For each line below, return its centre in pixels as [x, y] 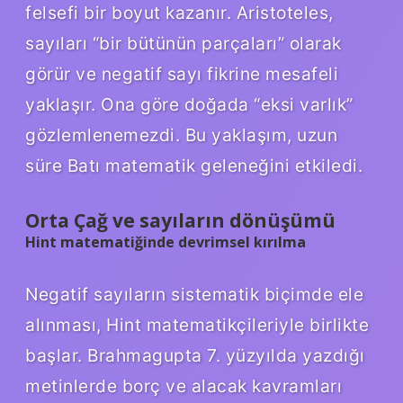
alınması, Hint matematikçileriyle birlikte [197, 325]
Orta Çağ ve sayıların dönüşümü [180, 220]
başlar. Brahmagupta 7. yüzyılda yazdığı [195, 356]
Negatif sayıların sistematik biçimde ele [194, 295]
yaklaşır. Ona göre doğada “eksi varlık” [189, 104]
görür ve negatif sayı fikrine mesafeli [182, 73]
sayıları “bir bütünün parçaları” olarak [184, 43]
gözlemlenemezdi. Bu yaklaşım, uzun [181, 134]
